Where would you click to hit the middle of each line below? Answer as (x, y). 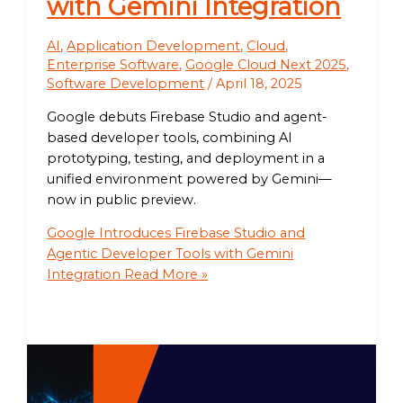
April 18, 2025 (260, 84)
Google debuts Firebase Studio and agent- (188, 116)
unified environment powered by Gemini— (190, 179)
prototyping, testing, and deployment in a (186, 158)
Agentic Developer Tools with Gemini (170, 254)
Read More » (165, 275)
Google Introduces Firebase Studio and (176, 233)
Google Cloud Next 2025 (266, 65)
